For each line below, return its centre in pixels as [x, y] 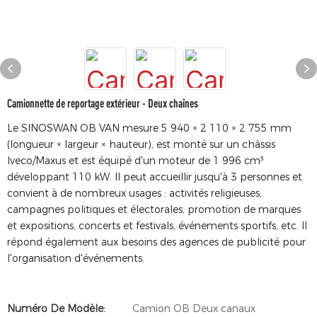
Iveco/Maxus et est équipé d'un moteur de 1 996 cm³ [136, 161]
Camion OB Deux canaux [194, 309]
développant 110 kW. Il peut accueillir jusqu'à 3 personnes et [155, 177]
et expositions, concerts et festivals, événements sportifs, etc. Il [157, 226]
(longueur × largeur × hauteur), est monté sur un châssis [141, 144]
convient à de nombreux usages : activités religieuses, [134, 193]
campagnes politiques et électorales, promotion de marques [154, 209]
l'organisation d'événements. [76, 258]
